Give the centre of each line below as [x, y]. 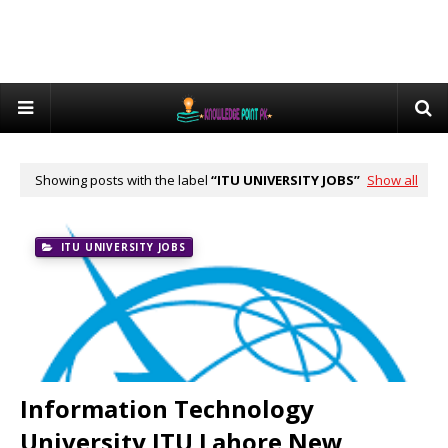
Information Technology [167, 408]
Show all [392, 180]
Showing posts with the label [123, 180]
